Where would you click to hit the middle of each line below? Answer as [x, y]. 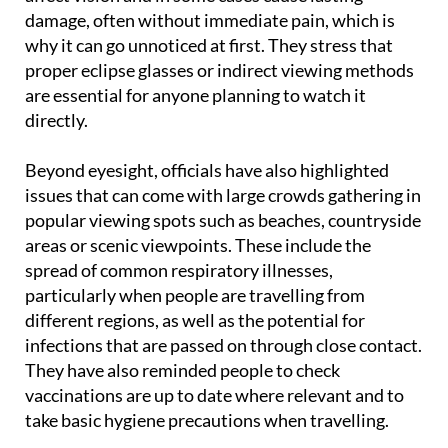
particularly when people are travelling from [195, 331]
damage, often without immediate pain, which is [210, 56]
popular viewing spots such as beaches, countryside [223, 256]
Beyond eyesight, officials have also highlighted [207, 206]
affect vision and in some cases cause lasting [194, 31]
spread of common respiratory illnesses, [179, 306]
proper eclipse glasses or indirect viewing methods [219, 106]
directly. [56, 156]
